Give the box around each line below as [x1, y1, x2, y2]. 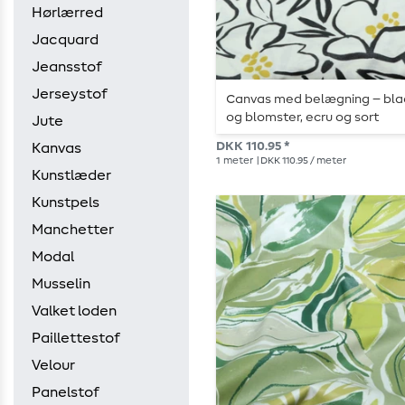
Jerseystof [32, 87, 108, 101]
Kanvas [32, 141, 81, 155]
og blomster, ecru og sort [226, 110, 380, 124]
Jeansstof [32, 60, 102, 74]
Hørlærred [32, 5, 103, 20]
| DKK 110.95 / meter [255, 155, 346, 165]
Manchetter [32, 222, 114, 237]
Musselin [32, 277, 90, 291]
